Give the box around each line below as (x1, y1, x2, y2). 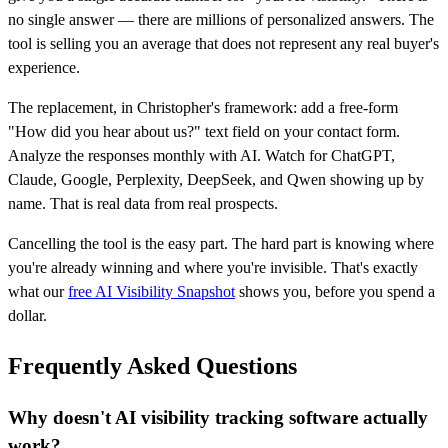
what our (8, 283, 68, 301)
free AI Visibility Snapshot (68, 283, 235, 301)
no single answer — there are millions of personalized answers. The (8, 11, 434, 29)
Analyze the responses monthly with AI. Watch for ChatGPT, (8, 147, 395, 165)
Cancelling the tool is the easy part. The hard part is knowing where (8, 235, 434, 253)
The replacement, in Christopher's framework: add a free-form (8, 99, 398, 117)
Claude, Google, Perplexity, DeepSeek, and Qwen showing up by (8, 171, 424, 189)
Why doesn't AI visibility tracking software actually (8, 407, 428, 429)
